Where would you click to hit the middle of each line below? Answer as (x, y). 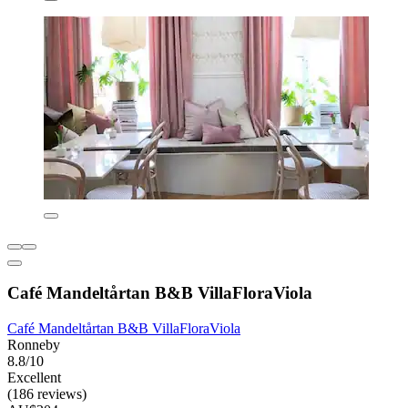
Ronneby (34, 344)
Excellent (34, 377)
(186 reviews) (47, 393)
